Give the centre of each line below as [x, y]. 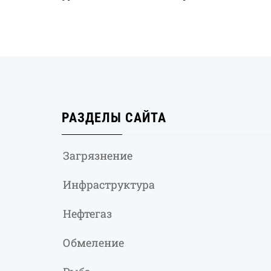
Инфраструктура [109, 185]
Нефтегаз [87, 214]
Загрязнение [98, 156]
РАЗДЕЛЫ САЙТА [114, 118]
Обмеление [93, 243]
